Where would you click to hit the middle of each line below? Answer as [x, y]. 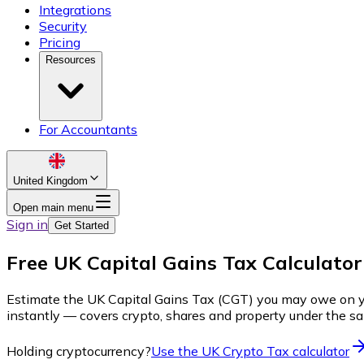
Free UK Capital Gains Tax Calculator [184, 262]
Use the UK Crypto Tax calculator [250, 351]
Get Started [82, 226]
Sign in [27, 225]
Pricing [60, 43]
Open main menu [53, 208]
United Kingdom [50, 181]
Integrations [75, 10]
